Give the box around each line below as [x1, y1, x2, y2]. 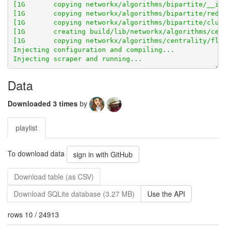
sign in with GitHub [73, 149, 133, 159]
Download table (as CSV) [14, 172, 94, 182]
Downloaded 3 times [8, 98, 80, 108]
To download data [8, 148, 67, 158]
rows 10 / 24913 [8, 209, 59, 219]
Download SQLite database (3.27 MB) [14, 189, 135, 199]
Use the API [147, 189, 185, 199]
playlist [16, 123, 37, 133]
